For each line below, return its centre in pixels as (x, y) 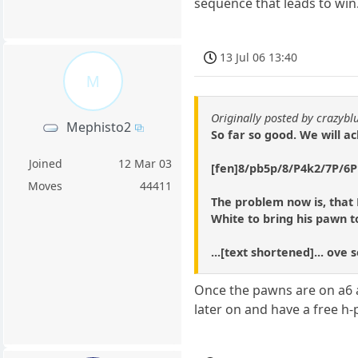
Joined (45, 163)
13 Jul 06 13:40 (259, 57)
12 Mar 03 (145, 163)
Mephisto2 (99, 127)
